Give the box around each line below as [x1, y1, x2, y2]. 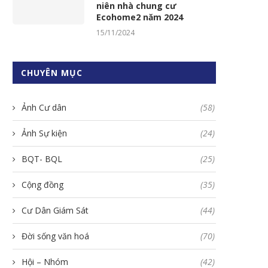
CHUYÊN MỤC [21, 66, 83, 78]
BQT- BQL [22, 153, 62, 165]
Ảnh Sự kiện [22, 127, 67, 139]
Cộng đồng [22, 178, 63, 190]
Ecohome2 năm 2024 [96, 11, 183, 23]
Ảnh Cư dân [22, 101, 66, 113]
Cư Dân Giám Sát [22, 204, 89, 216]
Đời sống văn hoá [22, 230, 89, 242]
